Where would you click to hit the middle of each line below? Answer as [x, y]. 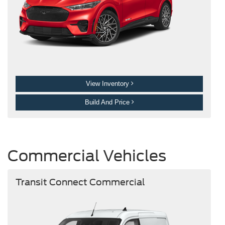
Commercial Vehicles [87, 156]
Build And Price [108, 102]
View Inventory [108, 83]
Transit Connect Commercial [80, 182]
